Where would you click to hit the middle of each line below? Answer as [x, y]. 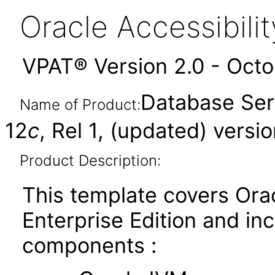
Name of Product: [80, 105]
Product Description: [90, 161]
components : [92, 245]
